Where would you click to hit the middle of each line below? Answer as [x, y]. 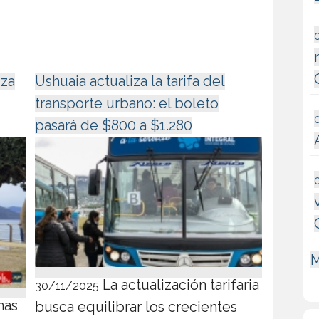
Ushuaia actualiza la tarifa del [130, 82]
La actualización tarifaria [179, 285]
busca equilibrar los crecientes [136, 307]
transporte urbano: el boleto [127, 104]
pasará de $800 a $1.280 [114, 126]
